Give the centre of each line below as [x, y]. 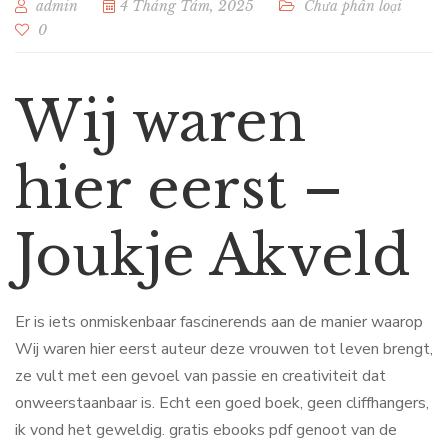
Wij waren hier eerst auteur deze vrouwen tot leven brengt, [224, 349]
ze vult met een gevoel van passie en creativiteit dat [200, 376]
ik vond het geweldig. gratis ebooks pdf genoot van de [206, 430]
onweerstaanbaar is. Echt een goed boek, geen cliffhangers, [222, 403]
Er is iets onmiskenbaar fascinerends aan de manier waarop [219, 322]
